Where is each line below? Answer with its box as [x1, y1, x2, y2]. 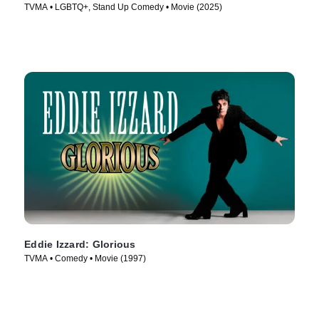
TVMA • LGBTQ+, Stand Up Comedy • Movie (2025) [24, 2, 222, 13]
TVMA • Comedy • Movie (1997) [24, 253, 146, 264]
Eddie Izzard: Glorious [24, 239, 136, 251]
